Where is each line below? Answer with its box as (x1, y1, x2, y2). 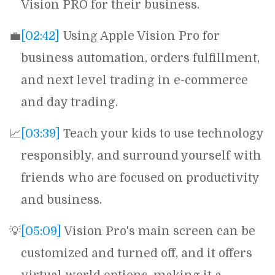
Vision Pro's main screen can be (61, 225, 255, 238)
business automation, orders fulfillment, (21, 52, 260, 65)
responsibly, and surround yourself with (21, 149, 261, 163)
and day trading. (21, 96, 118, 109)
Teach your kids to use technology (60, 127, 263, 141)
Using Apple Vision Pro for (60, 29, 220, 43)
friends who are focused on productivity (21, 171, 259, 185)
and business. (21, 193, 102, 207)
